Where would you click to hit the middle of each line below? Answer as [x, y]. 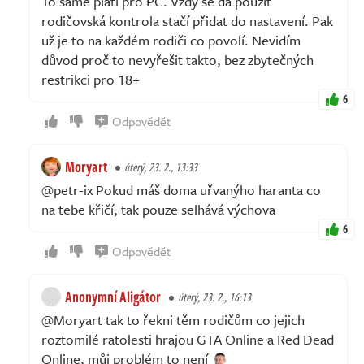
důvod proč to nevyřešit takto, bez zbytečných [178, 59]
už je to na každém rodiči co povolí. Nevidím [171, 40]
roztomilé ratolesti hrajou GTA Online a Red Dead [188, 339]
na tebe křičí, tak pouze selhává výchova [158, 209]
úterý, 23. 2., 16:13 [214, 297]
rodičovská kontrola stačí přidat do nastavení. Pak [187, 20]
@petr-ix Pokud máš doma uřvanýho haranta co [181, 189]
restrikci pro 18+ [91, 79]
